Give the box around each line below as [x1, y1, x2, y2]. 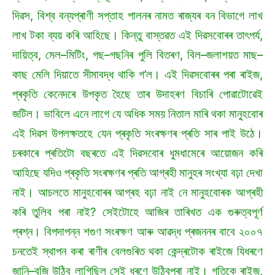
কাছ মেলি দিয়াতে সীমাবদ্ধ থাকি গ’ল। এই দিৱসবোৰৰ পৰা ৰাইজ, [12, 68, 263, 82]
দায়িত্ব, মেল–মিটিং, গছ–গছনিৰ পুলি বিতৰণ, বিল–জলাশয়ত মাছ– [12, 48, 263, 63]
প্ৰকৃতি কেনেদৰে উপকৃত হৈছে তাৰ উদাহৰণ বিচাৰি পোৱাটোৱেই [12, 87, 263, 102]
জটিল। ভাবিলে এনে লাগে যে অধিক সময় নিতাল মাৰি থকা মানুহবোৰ [12, 107, 263, 122]
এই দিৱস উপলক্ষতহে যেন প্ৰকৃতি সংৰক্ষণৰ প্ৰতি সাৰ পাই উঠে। [12, 126, 263, 141]
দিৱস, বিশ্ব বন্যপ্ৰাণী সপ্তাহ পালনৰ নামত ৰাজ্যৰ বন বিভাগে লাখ [12, 9, 263, 23]
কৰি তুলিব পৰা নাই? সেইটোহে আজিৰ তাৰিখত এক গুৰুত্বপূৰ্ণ [12, 205, 263, 220]
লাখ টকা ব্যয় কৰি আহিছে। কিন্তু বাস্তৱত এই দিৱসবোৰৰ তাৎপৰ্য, [12, 28, 263, 43]
